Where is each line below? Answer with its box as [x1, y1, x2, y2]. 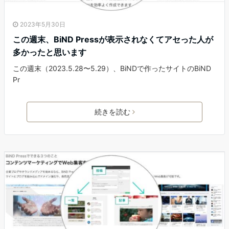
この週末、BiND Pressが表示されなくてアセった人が [13, 34, 213, 45]
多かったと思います [13, 47, 86, 58]
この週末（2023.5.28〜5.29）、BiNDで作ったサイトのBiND [13, 64, 211, 73]
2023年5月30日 [20, 20, 65, 29]
